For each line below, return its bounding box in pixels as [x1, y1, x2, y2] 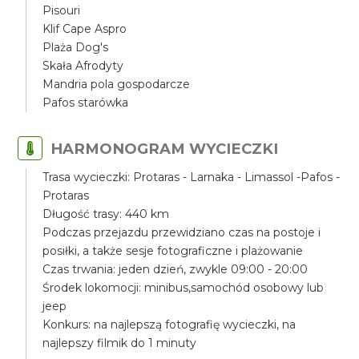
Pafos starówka [42, 95, 129, 110]
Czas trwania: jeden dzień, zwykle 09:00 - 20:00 [42, 262, 309, 276]
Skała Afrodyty [42, 58, 124, 73]
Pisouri [42, 3, 81, 18]
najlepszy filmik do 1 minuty [42, 336, 197, 350]
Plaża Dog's [42, 40, 109, 54]
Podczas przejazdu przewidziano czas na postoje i [42, 225, 321, 240]
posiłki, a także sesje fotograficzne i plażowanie [42, 244, 304, 258]
